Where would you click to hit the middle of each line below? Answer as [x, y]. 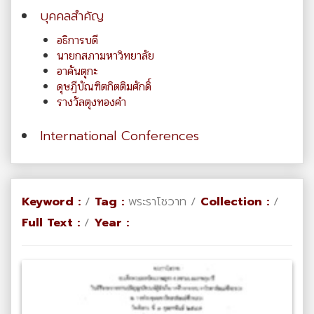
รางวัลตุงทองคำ [91, 102]
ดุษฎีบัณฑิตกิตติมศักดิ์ [104, 86]
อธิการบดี [77, 40]
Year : [111, 222]
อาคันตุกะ [77, 71]
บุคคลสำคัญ [72, 16]
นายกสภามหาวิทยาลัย [105, 55]
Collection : [235, 201]
